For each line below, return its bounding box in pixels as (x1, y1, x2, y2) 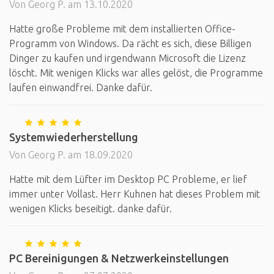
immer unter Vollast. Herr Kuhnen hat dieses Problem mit (9, 188, 260, 199)
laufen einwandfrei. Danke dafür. (9, 82, 152, 93)
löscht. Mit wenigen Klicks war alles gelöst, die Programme (9, 67, 263, 78)
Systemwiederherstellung (9, 131, 138, 143)
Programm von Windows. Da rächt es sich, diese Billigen (9, 38, 251, 49)
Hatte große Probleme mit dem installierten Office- (9, 23, 235, 34)
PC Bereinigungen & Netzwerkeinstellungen (9, 252, 229, 264)
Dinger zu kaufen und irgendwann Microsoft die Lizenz (9, 53, 246, 64)
